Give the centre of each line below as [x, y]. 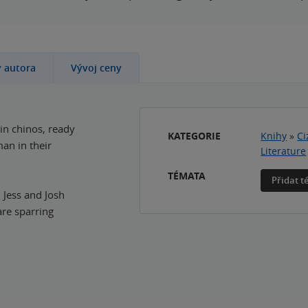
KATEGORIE [195, 136]
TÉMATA [187, 176]
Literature [284, 151]
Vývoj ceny [96, 68]
